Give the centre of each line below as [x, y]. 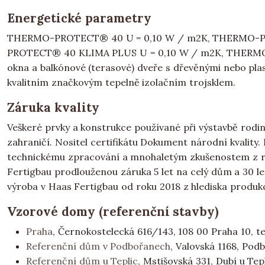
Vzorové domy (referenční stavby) [113, 211]
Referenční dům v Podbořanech [98, 246]
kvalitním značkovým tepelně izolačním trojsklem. [122, 82]
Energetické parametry [79, 18]
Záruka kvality [53, 107]
